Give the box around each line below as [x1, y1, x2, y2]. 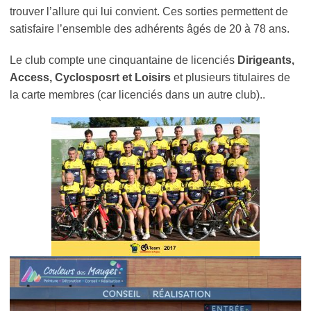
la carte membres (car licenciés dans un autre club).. [10, 89, 265, 101]
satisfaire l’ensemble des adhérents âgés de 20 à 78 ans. [10, 23, 289, 35]
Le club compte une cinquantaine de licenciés [10, 54, 237, 67]
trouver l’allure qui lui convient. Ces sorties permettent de [10, 6, 294, 18]
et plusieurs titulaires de [171, 72, 290, 84]
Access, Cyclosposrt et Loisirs [10, 72, 171, 84]
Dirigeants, [237, 54, 294, 67]
